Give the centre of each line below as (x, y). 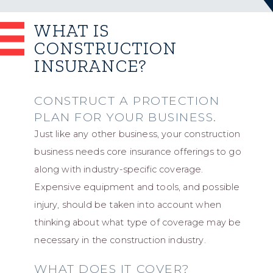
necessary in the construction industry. (120, 240)
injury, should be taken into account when (128, 204)
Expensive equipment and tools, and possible (137, 187)
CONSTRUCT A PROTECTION (127, 100)
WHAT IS (72, 30)
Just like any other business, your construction (137, 134)
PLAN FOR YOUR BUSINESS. (126, 117)
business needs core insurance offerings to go (138, 151)
